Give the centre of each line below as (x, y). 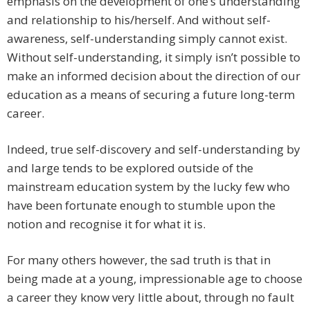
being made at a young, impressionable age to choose (155, 279)
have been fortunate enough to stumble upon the (141, 206)
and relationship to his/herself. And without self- (139, 20)
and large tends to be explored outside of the (130, 168)
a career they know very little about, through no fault (151, 298)
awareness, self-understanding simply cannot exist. (147, 39)
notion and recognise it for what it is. (106, 224)
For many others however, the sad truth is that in (139, 260)
